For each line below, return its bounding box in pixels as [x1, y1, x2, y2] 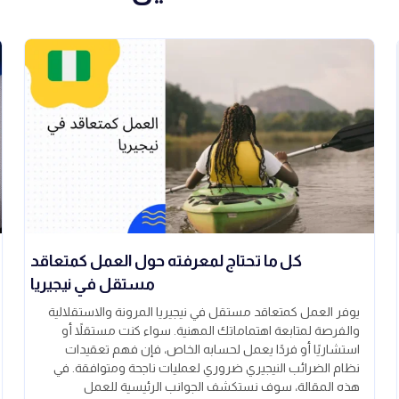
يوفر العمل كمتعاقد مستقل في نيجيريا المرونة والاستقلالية [48, 305, 360, 320]
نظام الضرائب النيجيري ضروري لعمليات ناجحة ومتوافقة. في [53, 361, 360, 376]
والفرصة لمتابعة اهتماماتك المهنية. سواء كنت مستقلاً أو [61, 323, 360, 338]
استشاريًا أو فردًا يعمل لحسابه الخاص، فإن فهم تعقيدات [65, 342, 360, 357]
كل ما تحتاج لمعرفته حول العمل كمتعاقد [30, 252, 303, 271]
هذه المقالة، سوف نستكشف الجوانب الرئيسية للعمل [84, 379, 360, 395]
